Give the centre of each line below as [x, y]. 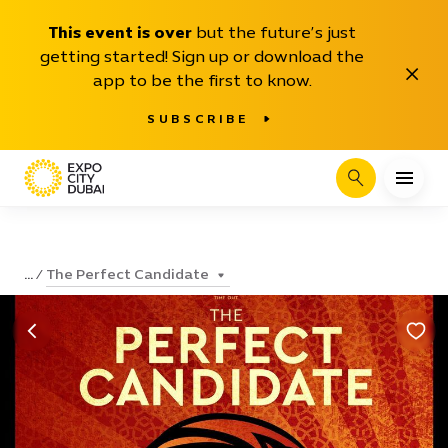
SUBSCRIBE [198, 119]
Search [376, 184]
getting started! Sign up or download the [202, 56]
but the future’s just [274, 32]
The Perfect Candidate [127, 274]
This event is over [120, 32]
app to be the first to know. [202, 80]
